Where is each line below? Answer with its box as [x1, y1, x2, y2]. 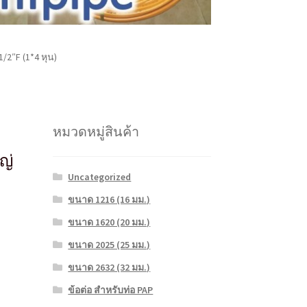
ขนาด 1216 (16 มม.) [68, 193, 151, 206]
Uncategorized [68, 171, 132, 184]
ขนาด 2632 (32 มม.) [68, 261, 151, 274]
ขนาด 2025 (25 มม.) [68, 238, 151, 251]
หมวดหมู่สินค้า [52, 123, 139, 140]
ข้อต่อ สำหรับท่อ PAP [68, 284, 153, 297]
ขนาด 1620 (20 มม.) [68, 216, 151, 229]
